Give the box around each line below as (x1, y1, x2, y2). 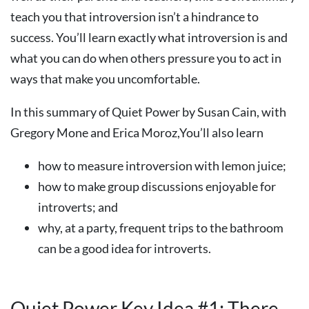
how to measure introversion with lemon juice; (38, 158, 286, 173)
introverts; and (38, 199, 118, 215)
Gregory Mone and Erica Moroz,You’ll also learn (10, 125, 263, 140)
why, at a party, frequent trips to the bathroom (38, 220, 283, 235)
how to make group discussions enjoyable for (38, 179, 276, 194)
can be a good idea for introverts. (38, 241, 211, 256)
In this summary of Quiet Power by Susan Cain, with (10, 104, 286, 119)
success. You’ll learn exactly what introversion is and (10, 30, 288, 45)
